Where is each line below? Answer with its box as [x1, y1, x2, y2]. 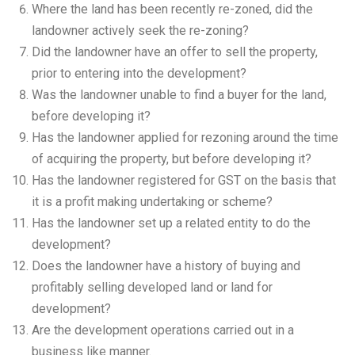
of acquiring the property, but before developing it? [32, 151, 311, 166]
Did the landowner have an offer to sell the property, [32, 44, 318, 59]
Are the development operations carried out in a [32, 323, 294, 338]
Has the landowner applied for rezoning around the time [32, 130, 338, 145]
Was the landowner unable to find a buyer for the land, [32, 87, 326, 102]
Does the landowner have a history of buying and [32, 258, 300, 273]
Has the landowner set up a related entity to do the [32, 216, 311, 231]
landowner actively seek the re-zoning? [32, 23, 249, 38]
